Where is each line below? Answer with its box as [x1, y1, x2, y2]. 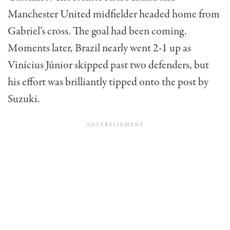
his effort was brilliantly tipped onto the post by [8, 74, 208, 90]
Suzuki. [8, 91, 40, 107]
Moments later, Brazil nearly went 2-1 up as [8, 41, 191, 56]
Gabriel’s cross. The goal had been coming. [8, 24, 187, 40]
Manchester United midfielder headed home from [8, 7, 220, 23]
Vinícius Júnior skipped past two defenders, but [8, 57, 209, 73]
